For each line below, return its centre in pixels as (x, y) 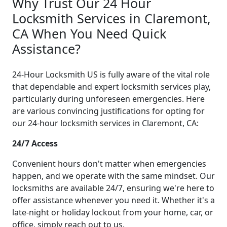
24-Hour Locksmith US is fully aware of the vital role (111, 74)
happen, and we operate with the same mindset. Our (113, 176)
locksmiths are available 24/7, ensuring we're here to (113, 188)
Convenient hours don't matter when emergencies (109, 163)
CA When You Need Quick (89, 33)
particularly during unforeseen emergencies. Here (108, 99)
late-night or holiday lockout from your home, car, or (113, 212)
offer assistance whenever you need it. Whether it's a (113, 200)
